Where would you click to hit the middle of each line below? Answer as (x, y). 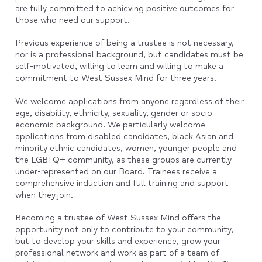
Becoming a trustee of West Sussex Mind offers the (118, 218)
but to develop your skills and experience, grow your (118, 241)
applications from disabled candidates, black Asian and (124, 136)
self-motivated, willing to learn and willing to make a (119, 67)
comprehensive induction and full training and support (122, 183)
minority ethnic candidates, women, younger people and (126, 148)
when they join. (44, 195)
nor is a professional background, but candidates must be (129, 55)
